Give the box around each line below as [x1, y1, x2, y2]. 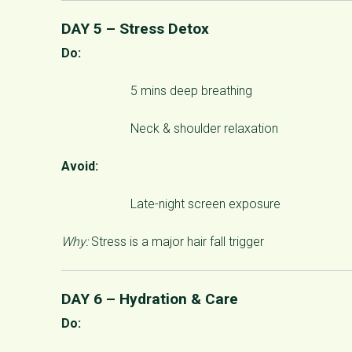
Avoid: [61, 158, 98, 174]
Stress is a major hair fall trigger [88, 233, 264, 249]
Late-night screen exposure [130, 196, 280, 211]
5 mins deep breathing [130, 82, 252, 98]
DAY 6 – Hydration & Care [61, 289, 238, 308]
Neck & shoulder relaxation [130, 120, 278, 136]
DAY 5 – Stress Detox [61, 19, 209, 38]
